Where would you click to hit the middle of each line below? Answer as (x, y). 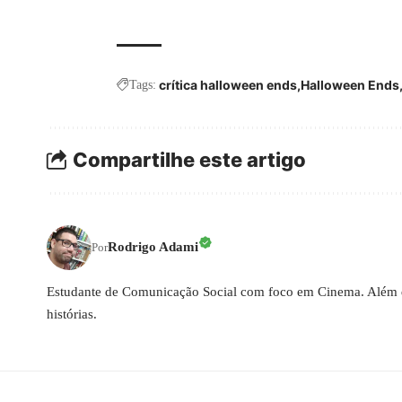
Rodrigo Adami (153, 247)
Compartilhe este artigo (189, 160)
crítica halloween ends (228, 84)
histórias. (72, 314)
